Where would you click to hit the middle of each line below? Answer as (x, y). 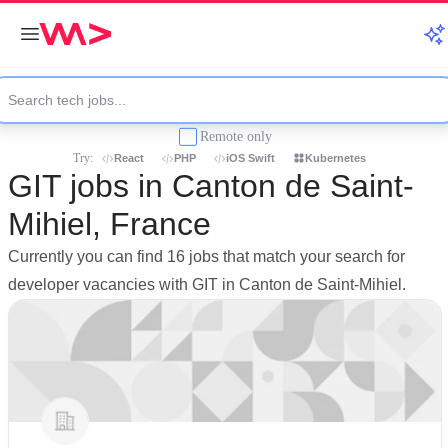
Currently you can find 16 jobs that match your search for (206, 256)
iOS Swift (250, 158)
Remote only (236, 136)
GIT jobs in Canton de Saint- (211, 186)
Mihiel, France (109, 224)
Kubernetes (335, 158)
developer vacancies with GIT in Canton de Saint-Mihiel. (207, 284)
